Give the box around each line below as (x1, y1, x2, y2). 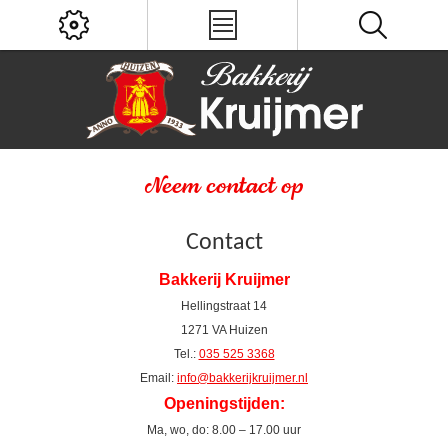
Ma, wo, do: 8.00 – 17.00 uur (147, 423, 301, 437)
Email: (140, 371, 177, 385)
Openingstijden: (163, 395, 285, 412)
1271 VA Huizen (180, 323, 268, 337)
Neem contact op (144, 175, 304, 199)
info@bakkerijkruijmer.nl (177, 371, 308, 385)
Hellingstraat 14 (181, 299, 267, 313)
